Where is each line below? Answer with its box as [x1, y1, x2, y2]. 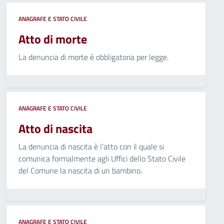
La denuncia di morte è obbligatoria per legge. [18, 51, 168, 63]
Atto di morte [18, 30, 87, 48]
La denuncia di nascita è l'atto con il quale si [18, 140, 164, 152]
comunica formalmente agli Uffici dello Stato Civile [18, 152, 185, 164]
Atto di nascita [18, 119, 92, 137]
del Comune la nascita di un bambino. [18, 164, 142, 176]
